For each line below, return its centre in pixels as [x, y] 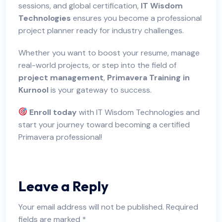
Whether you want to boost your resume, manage [109, 53]
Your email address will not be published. [91, 207]
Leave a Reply [63, 186]
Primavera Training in [148, 77]
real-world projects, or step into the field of [97, 65]
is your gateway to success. [100, 90]
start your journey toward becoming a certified [104, 124]
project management [61, 77]
